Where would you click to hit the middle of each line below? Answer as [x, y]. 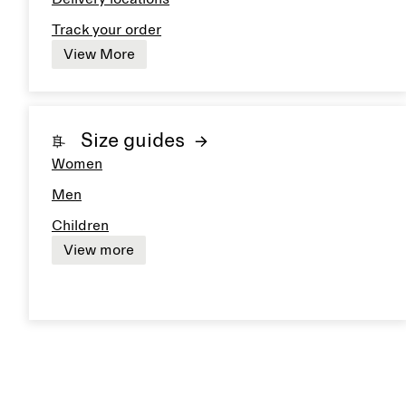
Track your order [106, 30]
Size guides [133, 141]
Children [80, 226]
